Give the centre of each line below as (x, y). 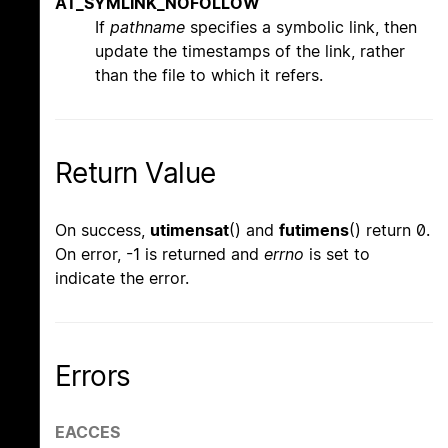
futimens (314, 229)
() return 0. (389, 229)
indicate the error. (122, 277)
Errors (93, 375)
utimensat (189, 229)
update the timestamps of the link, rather (250, 51)
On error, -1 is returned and (159, 253)
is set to (337, 253)
